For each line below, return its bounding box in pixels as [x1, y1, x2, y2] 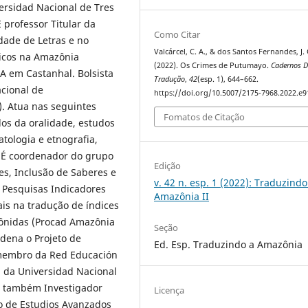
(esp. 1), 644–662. [197, 74, 259, 84]
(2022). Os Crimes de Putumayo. [154, 60, 272, 70]
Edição [154, 159, 181, 173]
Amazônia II [154, 190, 210, 203]
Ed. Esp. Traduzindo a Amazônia [154, 238, 303, 252]
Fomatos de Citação [164, 111, 245, 124]
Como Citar [154, 27, 201, 41]
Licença [154, 284, 185, 297]
